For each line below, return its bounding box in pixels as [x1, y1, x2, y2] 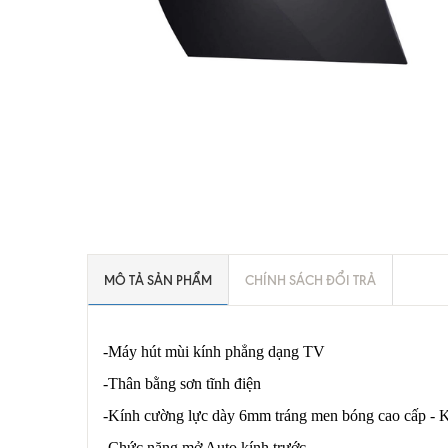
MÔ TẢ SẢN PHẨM [104, 272, 212, 289]
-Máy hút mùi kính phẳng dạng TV [103, 343, 325, 361]
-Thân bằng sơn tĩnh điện [103, 375, 261, 393]
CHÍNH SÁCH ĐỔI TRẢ [245, 272, 376, 289]
